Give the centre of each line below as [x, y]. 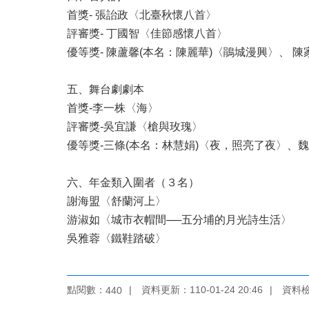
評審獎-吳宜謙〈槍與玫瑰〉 [135, 126]
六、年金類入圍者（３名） [133, 182]
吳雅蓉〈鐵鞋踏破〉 [117, 238]
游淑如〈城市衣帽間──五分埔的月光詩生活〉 [179, 219]
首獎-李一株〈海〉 [113, 108]
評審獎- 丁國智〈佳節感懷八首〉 [147, 33]
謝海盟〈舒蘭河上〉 [117, 201]
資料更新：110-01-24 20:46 [202, 289]
